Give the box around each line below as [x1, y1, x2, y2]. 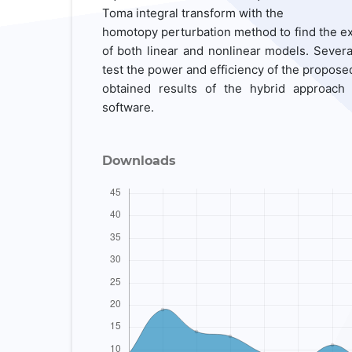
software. [101, 99, 154, 115]
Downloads [101, 152, 176, 168]
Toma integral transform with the [101, 5, 284, 20]
